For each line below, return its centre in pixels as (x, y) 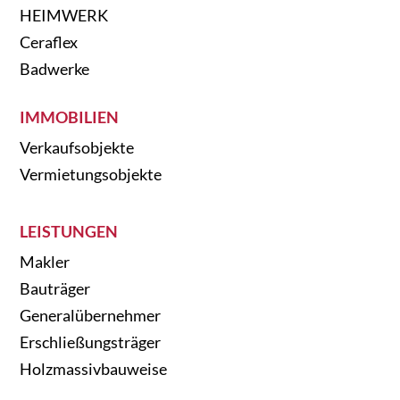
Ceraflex (49, 42)
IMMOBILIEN (70, 117)
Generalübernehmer (91, 315)
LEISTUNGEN (69, 231)
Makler (45, 261)
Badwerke (55, 68)
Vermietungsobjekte (91, 174)
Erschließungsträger (91, 342)
